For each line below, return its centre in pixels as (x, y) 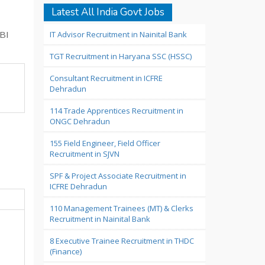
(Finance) (65, 251)
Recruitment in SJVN (84, 154)
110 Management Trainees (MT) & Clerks (121, 208)
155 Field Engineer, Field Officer (105, 143)
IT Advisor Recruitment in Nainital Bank (118, 34)
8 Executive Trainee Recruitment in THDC (122, 241)
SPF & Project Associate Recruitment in (118, 176)
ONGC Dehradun (80, 121)
